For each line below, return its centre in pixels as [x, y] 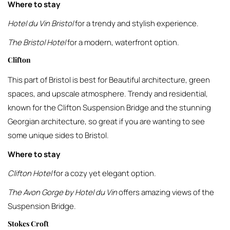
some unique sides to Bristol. [58, 135]
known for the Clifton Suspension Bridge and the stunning [109, 108]
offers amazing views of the [166, 192]
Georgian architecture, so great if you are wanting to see [106, 121]
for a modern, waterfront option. [122, 42]
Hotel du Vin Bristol [41, 23]
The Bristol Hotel [37, 42]
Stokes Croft [28, 224]
